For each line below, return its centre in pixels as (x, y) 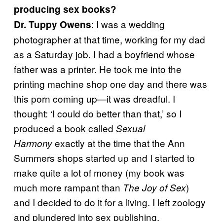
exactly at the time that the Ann (119, 143)
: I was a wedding (128, 24)
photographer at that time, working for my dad (110, 39)
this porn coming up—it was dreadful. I (94, 98)
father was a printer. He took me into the (98, 69)
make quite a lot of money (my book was (99, 172)
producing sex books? (65, 9)
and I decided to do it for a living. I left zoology (110, 202)
